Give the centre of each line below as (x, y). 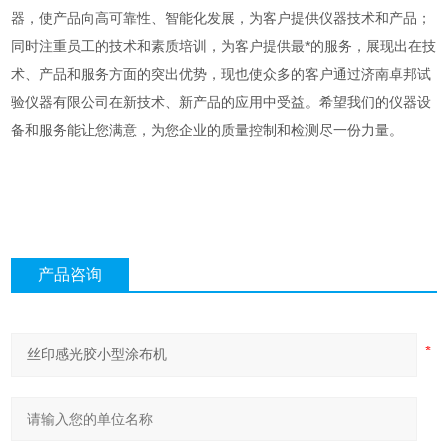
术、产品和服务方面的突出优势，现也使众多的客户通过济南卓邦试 (221, 74)
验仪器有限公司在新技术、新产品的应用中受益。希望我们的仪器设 (221, 102)
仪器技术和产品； (375, 18)
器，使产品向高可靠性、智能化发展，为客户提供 (165, 18)
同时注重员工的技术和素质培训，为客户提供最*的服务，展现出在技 (224, 46)
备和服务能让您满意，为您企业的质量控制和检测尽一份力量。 (207, 130)
